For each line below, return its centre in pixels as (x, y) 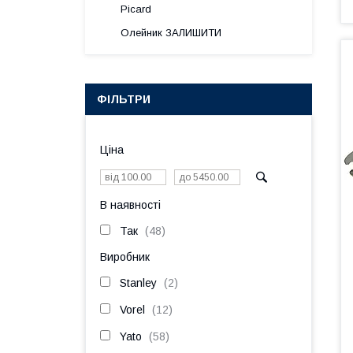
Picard (136, 9)
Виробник (125, 257)
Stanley (138, 283)
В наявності (130, 205)
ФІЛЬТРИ (124, 99)
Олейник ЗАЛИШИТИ (171, 33)
